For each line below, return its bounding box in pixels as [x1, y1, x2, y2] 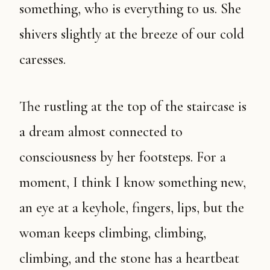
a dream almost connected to [19, 123, 183, 140]
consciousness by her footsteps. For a [19, 148, 226, 166]
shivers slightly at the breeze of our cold [19, 25, 244, 43]
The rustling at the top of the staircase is [19, 98, 34, 115]
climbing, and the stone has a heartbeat [19, 250, 239, 267]
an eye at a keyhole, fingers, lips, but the [19, 199, 244, 216]
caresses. [19, 51, 66, 68]
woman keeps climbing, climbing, [19, 224, 206, 242]
